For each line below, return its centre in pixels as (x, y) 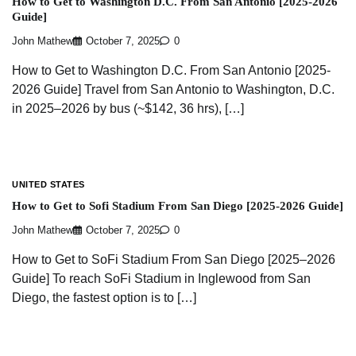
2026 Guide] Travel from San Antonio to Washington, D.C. (173, 90)
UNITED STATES (48, 185)
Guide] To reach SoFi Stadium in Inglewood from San (161, 279)
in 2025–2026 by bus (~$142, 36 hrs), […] (128, 109)
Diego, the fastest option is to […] (104, 298)
